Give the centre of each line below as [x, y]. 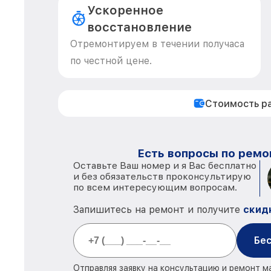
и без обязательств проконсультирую [162, 176]
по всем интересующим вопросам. [155, 187]
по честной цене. [111, 61]
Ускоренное [126, 10]
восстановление [140, 27]
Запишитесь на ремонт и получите [158, 210]
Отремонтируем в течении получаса [157, 44]
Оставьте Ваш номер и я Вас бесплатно [165, 165]
